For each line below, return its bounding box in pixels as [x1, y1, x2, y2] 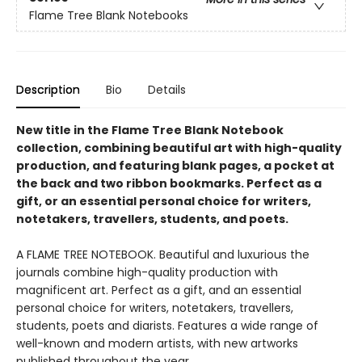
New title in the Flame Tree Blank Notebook [16, 121, 284, 138]
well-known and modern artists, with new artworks [16, 335, 298, 351]
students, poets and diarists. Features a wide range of [16, 317, 318, 334]
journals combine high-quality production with [16, 263, 278, 280]
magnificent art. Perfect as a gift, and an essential [16, 281, 301, 298]
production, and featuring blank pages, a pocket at [16, 157, 335, 174]
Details [148, 81, 186, 98]
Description [16, 81, 80, 98]
